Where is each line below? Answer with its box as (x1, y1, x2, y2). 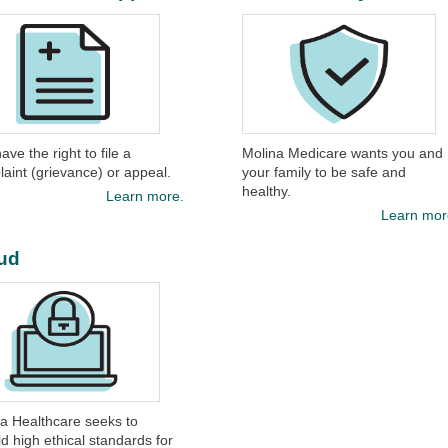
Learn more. (105, 188, 184, 204)
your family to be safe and (242, 164, 407, 180)
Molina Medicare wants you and (242, 145, 444, 161)
